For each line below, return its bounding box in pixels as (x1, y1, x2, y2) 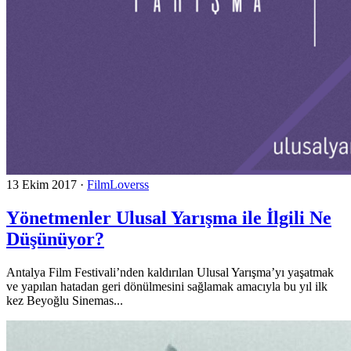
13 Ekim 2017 (6, 177, 77, 191)
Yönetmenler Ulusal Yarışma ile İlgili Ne (6, 207, 331, 228)
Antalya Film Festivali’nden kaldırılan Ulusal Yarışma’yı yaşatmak (6, 265, 334, 279)
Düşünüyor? (6, 228, 104, 249)
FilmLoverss (87, 177, 149, 191)
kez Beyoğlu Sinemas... (6, 293, 123, 307)
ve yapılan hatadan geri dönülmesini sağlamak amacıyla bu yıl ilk (6, 279, 327, 293)
